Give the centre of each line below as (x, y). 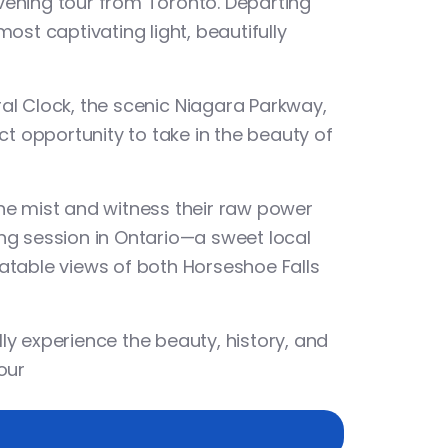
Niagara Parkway (248, 105)
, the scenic (123, 105)
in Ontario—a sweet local (200, 237)
